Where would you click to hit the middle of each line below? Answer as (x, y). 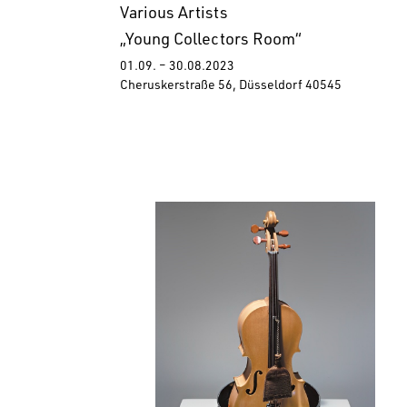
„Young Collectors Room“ (211, 41)
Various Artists (174, 15)
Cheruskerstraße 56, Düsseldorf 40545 (231, 87)
